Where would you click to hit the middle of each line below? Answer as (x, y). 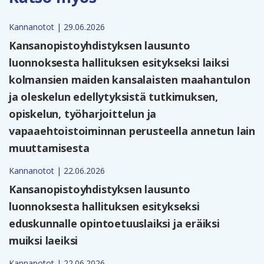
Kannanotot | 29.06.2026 (57, 27)
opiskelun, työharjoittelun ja (83, 113)
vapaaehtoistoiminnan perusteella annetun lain (132, 131)
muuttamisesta (49, 148)
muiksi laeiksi (44, 240)
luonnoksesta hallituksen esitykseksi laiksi (119, 62)
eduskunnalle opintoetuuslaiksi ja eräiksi (114, 223)
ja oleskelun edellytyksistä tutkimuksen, (113, 96)
